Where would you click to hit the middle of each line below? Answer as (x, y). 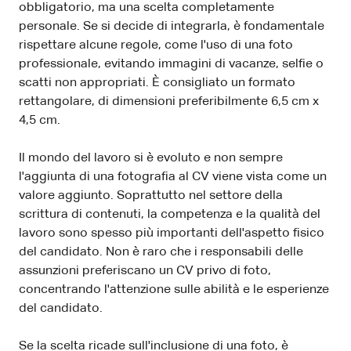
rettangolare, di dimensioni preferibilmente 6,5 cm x (169, 102)
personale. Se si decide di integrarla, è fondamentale (172, 27)
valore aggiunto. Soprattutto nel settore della (151, 196)
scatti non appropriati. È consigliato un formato (157, 83)
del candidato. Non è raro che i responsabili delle (161, 253)
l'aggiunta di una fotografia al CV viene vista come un (173, 177)
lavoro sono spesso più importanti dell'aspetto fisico (172, 234)
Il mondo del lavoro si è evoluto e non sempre (151, 159)
